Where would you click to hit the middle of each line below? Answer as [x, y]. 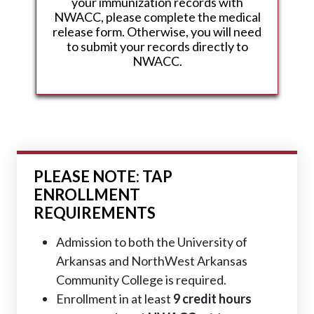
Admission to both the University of [152, 242]
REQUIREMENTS [95, 213]
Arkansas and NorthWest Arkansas [152, 261]
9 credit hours [212, 299]
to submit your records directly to [157, 46]
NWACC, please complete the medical [157, 17]
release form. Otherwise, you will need [157, 32]
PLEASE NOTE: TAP [103, 176]
